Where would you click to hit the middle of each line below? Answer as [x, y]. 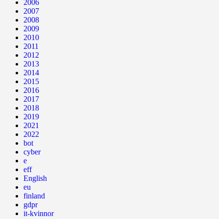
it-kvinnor [39, 213]
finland [34, 196]
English [35, 178]
